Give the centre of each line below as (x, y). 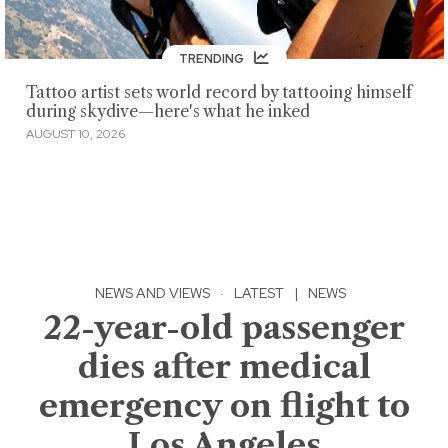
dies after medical (224, 366)
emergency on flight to (224, 405)
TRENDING (213, 58)
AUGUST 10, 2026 (75, 133)
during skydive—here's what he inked (167, 112)
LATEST (259, 292)
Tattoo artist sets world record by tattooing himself (218, 93)
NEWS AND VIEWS (152, 292)
